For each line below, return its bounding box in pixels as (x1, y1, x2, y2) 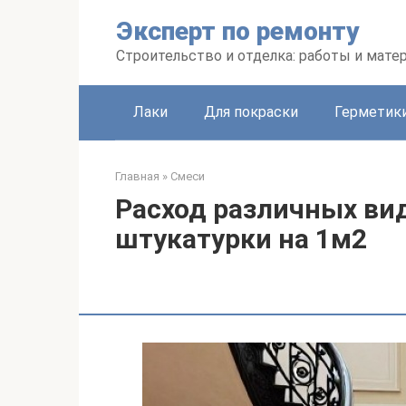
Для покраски (204, 103, 298, 121)
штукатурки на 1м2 (115, 223, 367, 255)
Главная (115, 169, 159, 183)
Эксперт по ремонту (116, 16, 360, 46)
